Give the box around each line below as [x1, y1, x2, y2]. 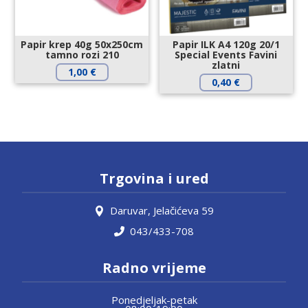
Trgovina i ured [99, 169, 209, 188]
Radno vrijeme [102, 258, 206, 278]
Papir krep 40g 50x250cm [21, 38, 144, 52]
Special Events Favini [175, 48, 278, 62]
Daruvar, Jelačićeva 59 [110, 203, 214, 218]
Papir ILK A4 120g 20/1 [172, 38, 280, 52]
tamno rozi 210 [45, 48, 119, 62]
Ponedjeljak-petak [111, 292, 197, 307]
